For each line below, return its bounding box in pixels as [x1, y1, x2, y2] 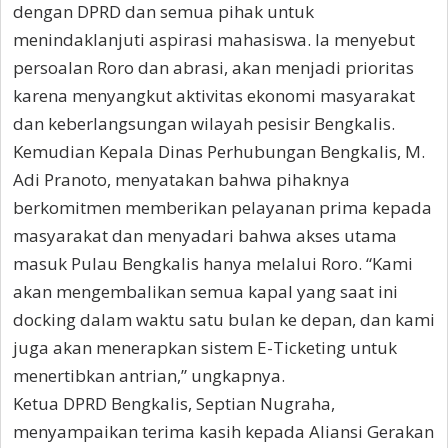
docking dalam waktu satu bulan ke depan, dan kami [13, 308, 435, 332]
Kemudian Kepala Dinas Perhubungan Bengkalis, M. [13, 140, 425, 164]
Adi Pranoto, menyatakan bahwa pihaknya [13, 168, 350, 192]
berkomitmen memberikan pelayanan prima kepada [13, 196, 432, 220]
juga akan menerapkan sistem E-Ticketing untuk [13, 336, 397, 360]
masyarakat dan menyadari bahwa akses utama [13, 224, 397, 248]
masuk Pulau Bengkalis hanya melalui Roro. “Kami [13, 252, 413, 276]
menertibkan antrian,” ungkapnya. [13, 364, 285, 388]
